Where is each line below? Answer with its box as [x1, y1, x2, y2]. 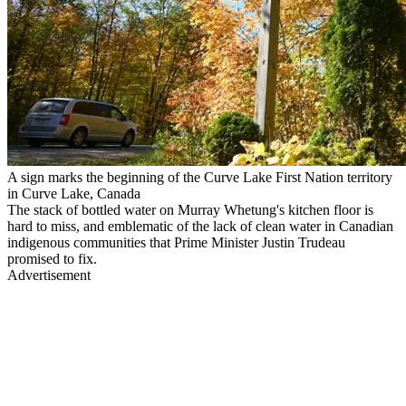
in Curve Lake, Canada [7, 185, 140, 201]
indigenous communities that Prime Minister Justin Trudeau [7, 234, 345, 250]
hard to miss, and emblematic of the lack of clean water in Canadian [7, 217, 393, 234]
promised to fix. [7, 250, 97, 266]
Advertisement [7, 266, 91, 283]
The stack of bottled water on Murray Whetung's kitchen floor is [7, 201, 373, 217]
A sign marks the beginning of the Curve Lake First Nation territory [7, 169, 392, 185]
